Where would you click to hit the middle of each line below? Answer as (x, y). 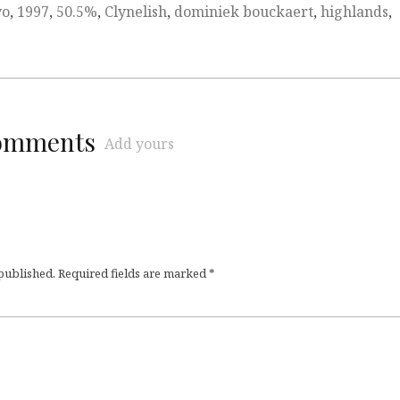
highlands (354, 12)
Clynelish (136, 12)
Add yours (139, 144)
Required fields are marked (133, 274)
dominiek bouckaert (244, 12)
